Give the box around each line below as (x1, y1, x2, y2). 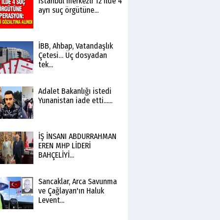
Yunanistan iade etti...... (38, 96, 112, 105)
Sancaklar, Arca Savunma (38, 177, 117, 186)
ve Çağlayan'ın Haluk (38, 186, 104, 195)
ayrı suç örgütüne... (38, 5, 99, 15)
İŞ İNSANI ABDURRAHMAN (38, 132, 116, 141)
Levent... (38, 195, 64, 205)
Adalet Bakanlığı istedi (38, 86, 111, 96)
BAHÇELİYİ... (38, 150, 74, 160)
